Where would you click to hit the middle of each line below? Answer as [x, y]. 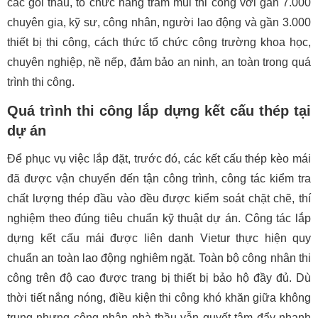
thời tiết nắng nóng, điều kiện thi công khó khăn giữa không [159, 298]
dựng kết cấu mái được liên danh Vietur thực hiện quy [159, 238]
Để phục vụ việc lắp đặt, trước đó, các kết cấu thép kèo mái [159, 159]
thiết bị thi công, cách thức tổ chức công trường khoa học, [159, 42]
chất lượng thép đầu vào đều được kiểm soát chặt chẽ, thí [159, 198]
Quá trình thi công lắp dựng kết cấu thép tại [159, 111]
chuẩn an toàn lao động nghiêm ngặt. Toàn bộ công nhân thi [159, 258]
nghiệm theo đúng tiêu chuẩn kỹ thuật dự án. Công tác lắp [159, 218]
